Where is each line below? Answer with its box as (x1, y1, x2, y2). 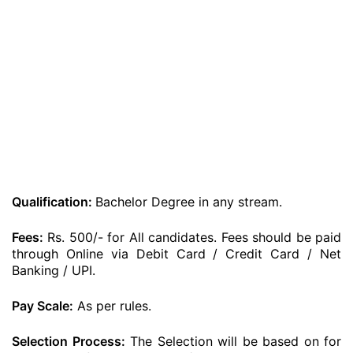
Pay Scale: (12, 298, 73, 314)
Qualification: (12, 194, 95, 210)
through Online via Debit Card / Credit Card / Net (12, 246, 341, 262)
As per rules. (73, 298, 151, 314)
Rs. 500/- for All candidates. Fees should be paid (43, 229, 341, 245)
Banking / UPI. (12, 262, 95, 278)
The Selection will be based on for (124, 333, 341, 349)
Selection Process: (12, 333, 125, 349)
